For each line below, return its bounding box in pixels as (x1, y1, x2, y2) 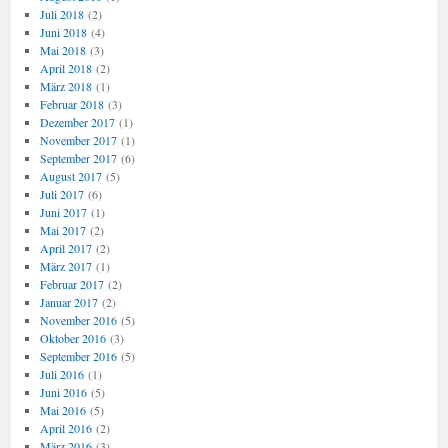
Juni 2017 (39, 204, 87, 220)
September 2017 (39, 150, 117, 166)
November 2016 (39, 312, 117, 328)
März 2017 (39, 258, 92, 274)
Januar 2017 (39, 294, 98, 310)
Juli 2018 (39, 6, 84, 22)
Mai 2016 (39, 402, 86, 418)
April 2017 (39, 240, 92, 256)
